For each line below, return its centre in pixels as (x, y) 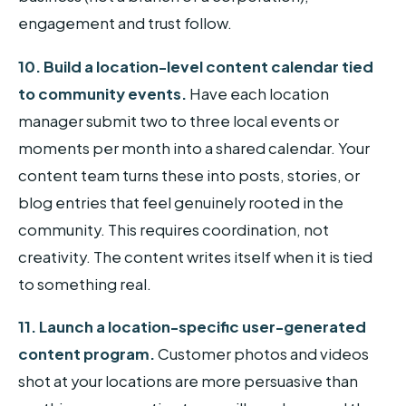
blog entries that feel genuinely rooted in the (181, 202)
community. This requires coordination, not (174, 229)
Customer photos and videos (262, 354)
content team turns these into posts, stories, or (189, 175)
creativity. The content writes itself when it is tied (195, 256)
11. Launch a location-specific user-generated (192, 327)
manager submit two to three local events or (179, 121)
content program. (87, 354)
